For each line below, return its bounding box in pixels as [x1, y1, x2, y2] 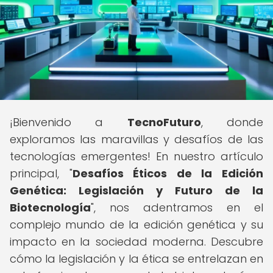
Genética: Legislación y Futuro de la [10, 183, 263, 198]
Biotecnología [10, 200, 91, 215]
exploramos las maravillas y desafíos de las [10, 132, 263, 147]
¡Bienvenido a [10, 115, 127, 130]
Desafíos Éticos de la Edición [72, 166, 264, 181]
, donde [200, 115, 264, 130]
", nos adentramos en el [91, 200, 263, 215]
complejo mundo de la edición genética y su [10, 217, 263, 232]
